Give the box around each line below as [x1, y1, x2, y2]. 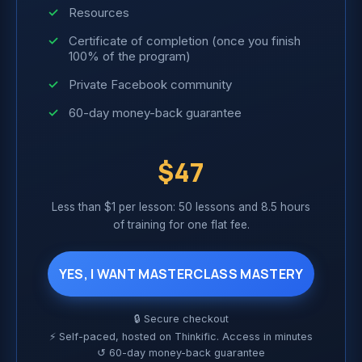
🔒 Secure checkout [133, 313, 229, 326]
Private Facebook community [69, 77, 232, 93]
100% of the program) [69, 48, 191, 65]
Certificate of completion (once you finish [69, 33, 301, 49]
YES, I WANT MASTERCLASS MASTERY [58, 265, 304, 284]
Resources [69, 5, 129, 21]
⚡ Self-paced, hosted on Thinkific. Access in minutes [49, 330, 313, 343]
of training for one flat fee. [112, 218, 250, 232]
